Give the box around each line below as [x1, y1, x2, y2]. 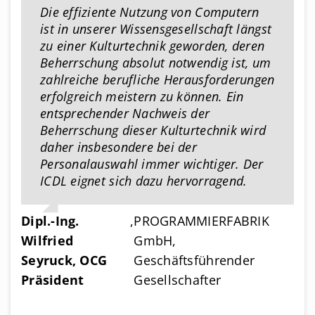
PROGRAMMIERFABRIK [134, 212, 269, 230]
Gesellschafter [134, 271, 221, 289]
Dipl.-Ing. [21, 212, 79, 230]
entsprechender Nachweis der [40, 104, 210, 122]
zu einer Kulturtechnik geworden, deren [40, 37, 265, 54]
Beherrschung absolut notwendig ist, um [40, 53, 271, 71]
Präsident [21, 271, 84, 289]
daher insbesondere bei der [40, 138, 198, 155]
